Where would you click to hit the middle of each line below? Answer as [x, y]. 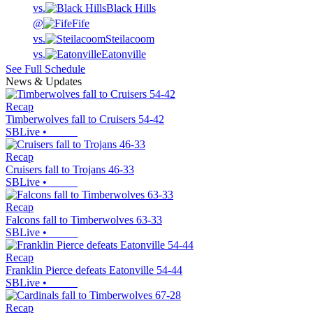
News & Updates [44, 82]
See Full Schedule [45, 69]
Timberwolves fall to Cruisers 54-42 [85, 119]
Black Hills [131, 8]
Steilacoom [130, 39]
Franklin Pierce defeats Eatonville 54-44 [94, 270]
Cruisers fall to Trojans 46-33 [70, 170]
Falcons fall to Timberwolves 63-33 [84, 220]
